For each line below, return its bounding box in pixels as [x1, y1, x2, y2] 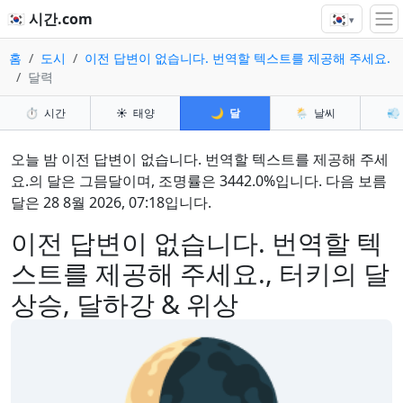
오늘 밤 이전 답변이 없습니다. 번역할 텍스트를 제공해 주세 [11, 149, 389, 169]
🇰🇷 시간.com [7, 9, 93, 30]
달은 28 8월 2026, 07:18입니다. [11, 193, 211, 212]
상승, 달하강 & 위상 [11, 286, 238, 321]
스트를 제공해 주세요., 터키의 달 [11, 255, 390, 291]
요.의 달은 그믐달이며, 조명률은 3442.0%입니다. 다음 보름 [11, 171, 387, 191]
